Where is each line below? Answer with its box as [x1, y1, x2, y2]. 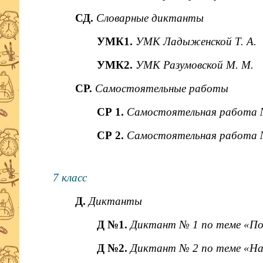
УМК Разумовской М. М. [136, 59, 254, 71]
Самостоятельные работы [95, 82, 228, 95]
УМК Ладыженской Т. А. [136, 35, 257, 48]
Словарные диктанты [96, 12, 204, 24]
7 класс [52, 171, 87, 184]
